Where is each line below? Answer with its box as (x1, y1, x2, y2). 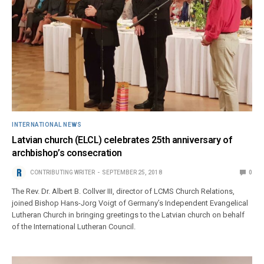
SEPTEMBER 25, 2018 (102, 169, 162, 176)
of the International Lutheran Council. (12, 222, 136, 231)
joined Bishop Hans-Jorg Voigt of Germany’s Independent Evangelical (12, 198, 249, 207)
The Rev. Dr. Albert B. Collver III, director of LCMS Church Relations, (12, 186, 235, 196)
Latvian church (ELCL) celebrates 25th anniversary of (12, 134, 232, 146)
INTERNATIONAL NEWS (12, 121, 81, 128)
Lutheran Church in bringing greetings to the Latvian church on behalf (12, 210, 245, 219)
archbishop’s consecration (12, 147, 123, 159)
